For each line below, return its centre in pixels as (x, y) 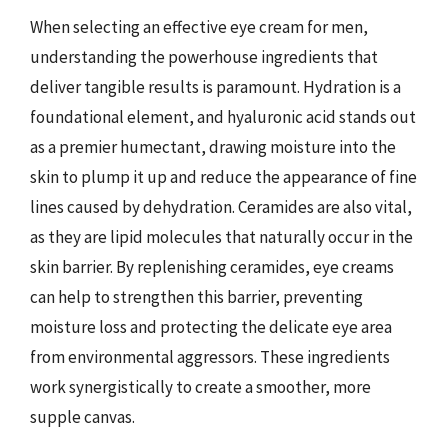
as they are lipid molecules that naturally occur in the (221, 236)
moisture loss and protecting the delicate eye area (211, 326)
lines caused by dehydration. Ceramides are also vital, (221, 206)
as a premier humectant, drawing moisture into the (213, 146)
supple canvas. (82, 416)
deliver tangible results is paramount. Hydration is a (215, 86)
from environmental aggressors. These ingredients (210, 356)
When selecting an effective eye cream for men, (199, 26)
